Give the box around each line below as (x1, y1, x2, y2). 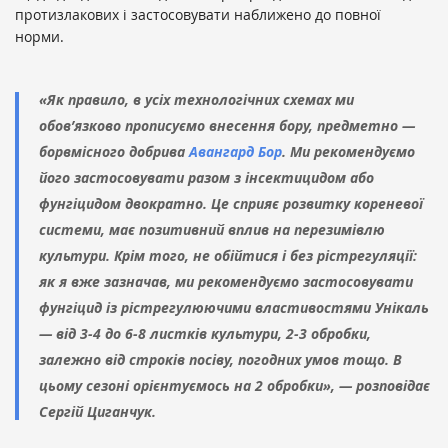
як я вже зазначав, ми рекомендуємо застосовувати (39, 272, 413, 292)
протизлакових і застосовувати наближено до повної (15, 5, 381, 25)
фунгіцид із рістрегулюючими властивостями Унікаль (39, 298, 429, 318)
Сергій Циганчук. (39, 402, 156, 422)
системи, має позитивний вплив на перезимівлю (39, 220, 385, 240)
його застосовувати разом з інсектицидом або (39, 168, 374, 188)
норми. (15, 27, 64, 47)
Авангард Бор (189, 142, 282, 162)
